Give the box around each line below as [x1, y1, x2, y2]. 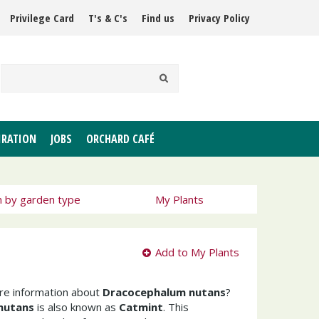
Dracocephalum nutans [103, 285, 226, 299]
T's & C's [88, 11, 127, 25]
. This [163, 300, 189, 314]
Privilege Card [10, 11, 74, 25]
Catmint [119, 300, 163, 314]
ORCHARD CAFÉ [86, 131, 155, 147]
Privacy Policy [189, 11, 250, 25]
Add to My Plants [155, 245, 239, 259]
